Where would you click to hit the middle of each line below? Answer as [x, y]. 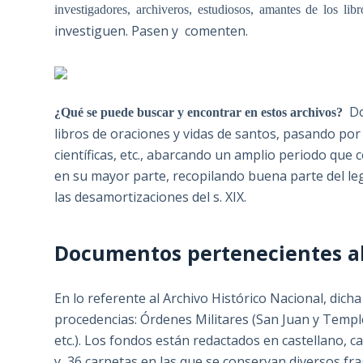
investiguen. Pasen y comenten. [152, 31]
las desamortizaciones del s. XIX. [151, 197]
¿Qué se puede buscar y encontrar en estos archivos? [201, 113]
